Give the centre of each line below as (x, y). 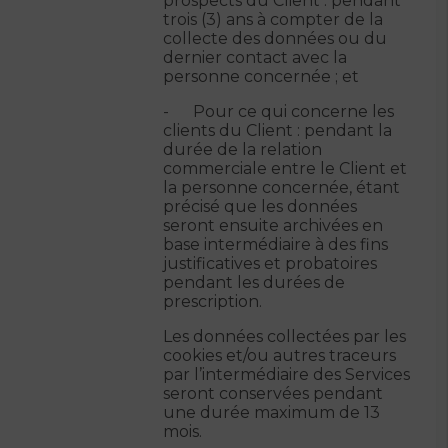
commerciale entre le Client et (285, 168)
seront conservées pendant (273, 393)
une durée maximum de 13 (271, 412)
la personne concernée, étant (281, 187)
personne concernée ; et (261, 76)
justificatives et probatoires (270, 263)
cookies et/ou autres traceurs (279, 355)
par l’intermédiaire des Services (286, 374)
